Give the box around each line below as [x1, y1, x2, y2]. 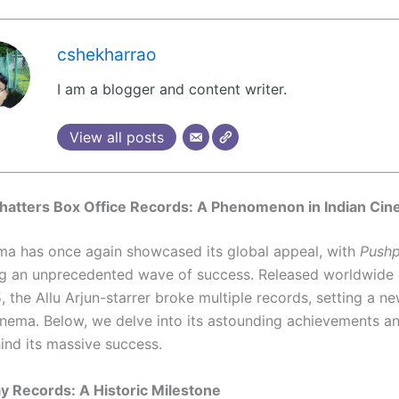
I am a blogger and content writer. [57, 80, 287, 98]
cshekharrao [57, 44, 156, 65]
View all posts [69, 127, 164, 146]
